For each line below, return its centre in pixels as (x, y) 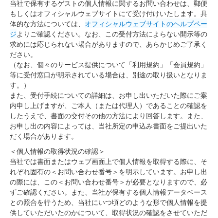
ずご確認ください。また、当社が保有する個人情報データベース (109, 192)
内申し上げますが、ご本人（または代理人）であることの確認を (109, 105)
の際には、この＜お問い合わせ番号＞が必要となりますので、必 (109, 182)
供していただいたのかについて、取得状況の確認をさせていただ (109, 212)
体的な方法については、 (47, 23)
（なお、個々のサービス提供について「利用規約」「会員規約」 (109, 64)
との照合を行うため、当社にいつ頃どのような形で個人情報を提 (109, 202)
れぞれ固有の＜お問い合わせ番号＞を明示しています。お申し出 (109, 171)
